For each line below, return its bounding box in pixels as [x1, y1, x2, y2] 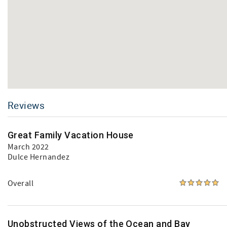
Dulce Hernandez [8, 152, 70, 162]
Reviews [8, 99, 45, 111]
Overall [8, 178, 34, 188]
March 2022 [8, 142, 49, 152]
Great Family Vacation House [8, 130, 134, 140]
